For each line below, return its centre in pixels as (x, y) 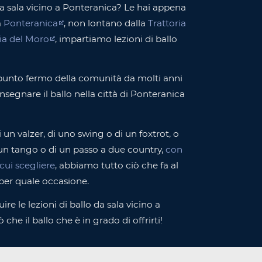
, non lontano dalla (106, 23)
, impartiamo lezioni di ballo (116, 39)
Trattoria (167, 23)
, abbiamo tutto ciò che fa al (117, 165)
